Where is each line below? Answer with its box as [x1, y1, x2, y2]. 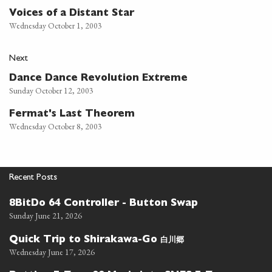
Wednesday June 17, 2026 [9, 246, 95, 257]
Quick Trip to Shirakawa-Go [9, 235, 160, 245]
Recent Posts [9, 173, 57, 183]
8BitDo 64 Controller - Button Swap [9, 199, 198, 209]
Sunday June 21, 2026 [9, 209, 82, 221]
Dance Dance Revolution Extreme [9, 73, 188, 84]
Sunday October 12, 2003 [9, 84, 93, 96]
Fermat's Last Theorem [9, 109, 135, 120]
